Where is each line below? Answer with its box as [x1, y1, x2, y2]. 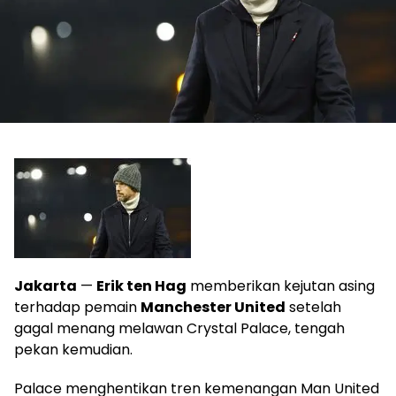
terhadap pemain [14, 296, 141, 317]
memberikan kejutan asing [187, 275, 375, 296]
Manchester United [141, 296, 286, 317]
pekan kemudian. [14, 339, 133, 360]
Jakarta [14, 275, 77, 296]
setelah [286, 296, 341, 317]
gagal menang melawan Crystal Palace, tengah [14, 317, 345, 339]
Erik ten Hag [96, 275, 187, 296]
